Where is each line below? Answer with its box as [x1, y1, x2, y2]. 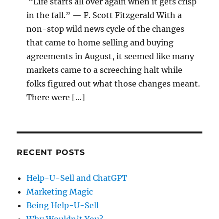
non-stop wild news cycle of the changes [26, 23, 185, 34]
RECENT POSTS [17, 147, 85, 157]
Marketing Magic [26, 186, 93, 197]
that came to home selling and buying [26, 37, 174, 47]
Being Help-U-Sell [26, 200, 99, 210]
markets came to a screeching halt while [26, 65, 183, 75]
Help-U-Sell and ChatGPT [26, 173, 128, 183]
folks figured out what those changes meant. [26, 78, 200, 88]
